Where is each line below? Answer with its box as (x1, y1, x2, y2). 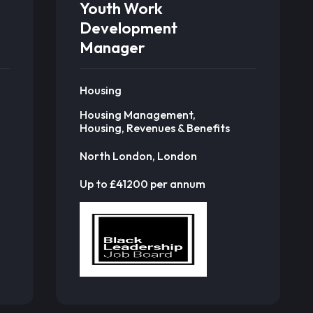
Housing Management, (80, 108, 196, 122)
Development (80, 18, 178, 38)
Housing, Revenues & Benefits (80, 121, 231, 135)
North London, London (80, 148, 198, 163)
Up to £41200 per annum (80, 176, 206, 191)
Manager (80, 38, 145, 57)
